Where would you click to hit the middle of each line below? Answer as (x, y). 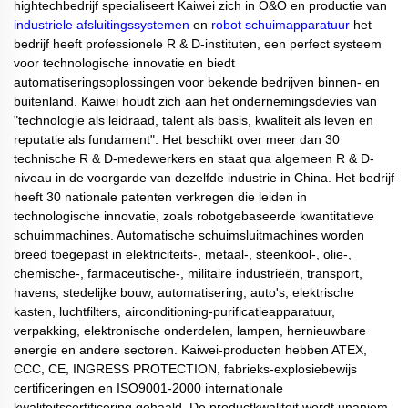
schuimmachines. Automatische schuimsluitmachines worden (189, 235)
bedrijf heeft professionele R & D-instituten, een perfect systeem (198, 44)
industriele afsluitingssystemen (103, 25)
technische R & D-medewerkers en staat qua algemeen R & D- (194, 159)
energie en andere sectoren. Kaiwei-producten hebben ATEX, (190, 350)
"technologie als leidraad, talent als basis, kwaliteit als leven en (194, 121)
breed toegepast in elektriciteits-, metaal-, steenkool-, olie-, (183, 255)
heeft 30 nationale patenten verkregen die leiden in (160, 197)
